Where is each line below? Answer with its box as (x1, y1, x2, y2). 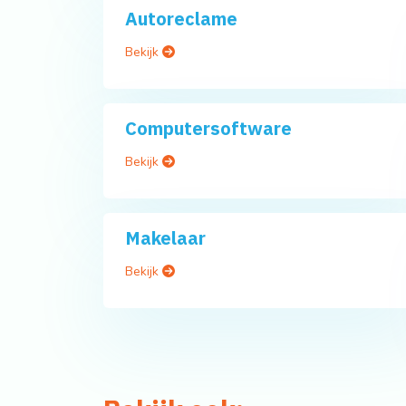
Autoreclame (125, 6, 237, 32)
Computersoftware (125, 116, 292, 141)
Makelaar (125, 226, 206, 251)
